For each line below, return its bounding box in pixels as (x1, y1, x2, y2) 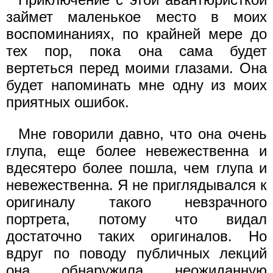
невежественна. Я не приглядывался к (6, 176, 267, 193)
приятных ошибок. (6, 93, 129, 110)
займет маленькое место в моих (6, 8, 267, 25)
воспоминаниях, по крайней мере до (6, 25, 267, 42)
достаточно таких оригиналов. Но (6, 227, 267, 244)
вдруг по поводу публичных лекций (6, 244, 267, 261)
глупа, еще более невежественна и (6, 142, 267, 159)
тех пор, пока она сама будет (6, 42, 267, 59)
